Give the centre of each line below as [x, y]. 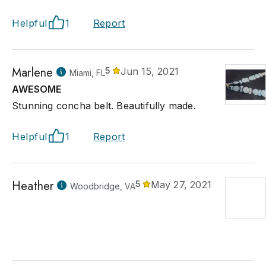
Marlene [33, 73]
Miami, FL [88, 73]
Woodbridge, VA [103, 186]
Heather [33, 186]
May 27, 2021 [181, 185]
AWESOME [37, 89]
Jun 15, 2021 [150, 71]
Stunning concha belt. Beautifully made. [104, 106]
